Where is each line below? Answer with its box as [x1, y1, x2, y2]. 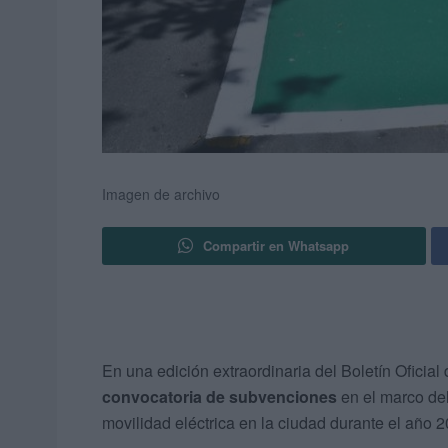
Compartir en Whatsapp [203, 236, 350, 256]
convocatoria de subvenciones [102, 385, 337, 409]
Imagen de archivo [102, 184, 220, 205]
